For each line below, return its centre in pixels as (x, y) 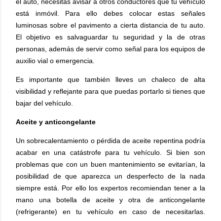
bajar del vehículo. (44, 103)
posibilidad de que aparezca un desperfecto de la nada (110, 176)
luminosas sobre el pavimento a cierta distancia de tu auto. (110, 25)
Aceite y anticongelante (56, 122)
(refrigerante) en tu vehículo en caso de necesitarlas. (110, 211)
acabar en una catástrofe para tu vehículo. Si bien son (110, 152)
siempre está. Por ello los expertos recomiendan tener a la (110, 188)
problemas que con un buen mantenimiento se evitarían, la (110, 164)
